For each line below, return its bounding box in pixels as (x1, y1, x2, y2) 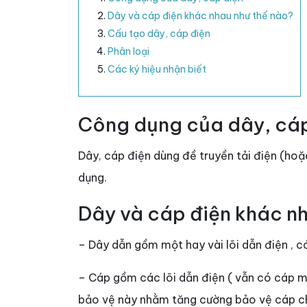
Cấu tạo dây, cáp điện (108, 27, 210, 40)
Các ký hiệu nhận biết (108, 63, 206, 76)
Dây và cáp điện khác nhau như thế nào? (108, 10, 293, 23)
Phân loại (108, 45, 149, 58)
